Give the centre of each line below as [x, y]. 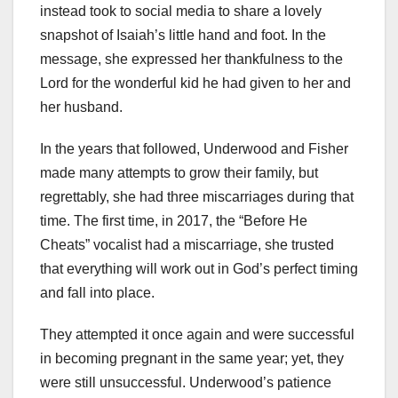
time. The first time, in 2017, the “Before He [174, 220]
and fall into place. [97, 292]
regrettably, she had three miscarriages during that [197, 196]
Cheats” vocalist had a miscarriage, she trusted [187, 244]
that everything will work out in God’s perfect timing [199, 268]
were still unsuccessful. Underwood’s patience [186, 382]
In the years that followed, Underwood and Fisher [194, 148]
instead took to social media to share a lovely [181, 11]
